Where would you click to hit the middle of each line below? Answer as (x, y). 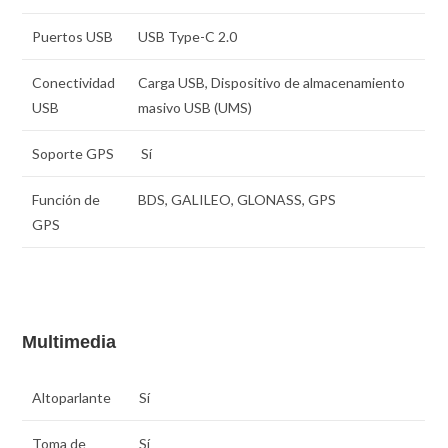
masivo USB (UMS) (195, 108)
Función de (66, 200)
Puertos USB (73, 37)
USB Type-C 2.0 (188, 37)
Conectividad (74, 83)
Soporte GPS (73, 154)
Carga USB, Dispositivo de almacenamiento (272, 83)
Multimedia (69, 341)
